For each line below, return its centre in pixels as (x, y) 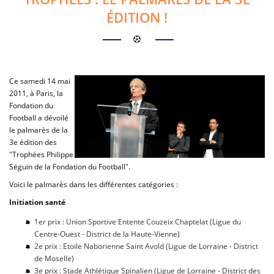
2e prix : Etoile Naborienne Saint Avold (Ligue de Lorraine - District (146, 246)
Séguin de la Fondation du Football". (70, 167)
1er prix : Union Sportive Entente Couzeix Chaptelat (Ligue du (138, 222)
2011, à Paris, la (36, 93)
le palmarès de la (39, 130)
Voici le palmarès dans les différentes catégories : (94, 184)
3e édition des (33, 142)
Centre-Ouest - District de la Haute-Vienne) (107, 234)
